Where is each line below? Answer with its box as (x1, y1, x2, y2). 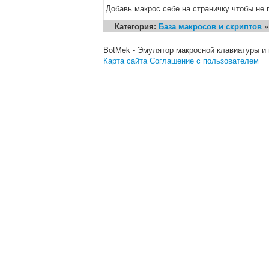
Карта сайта (103, 54, 147, 66)
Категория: (115, 20, 159, 32)
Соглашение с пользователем (150, 54, 259, 66)
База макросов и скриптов (159, 20, 262, 32)
